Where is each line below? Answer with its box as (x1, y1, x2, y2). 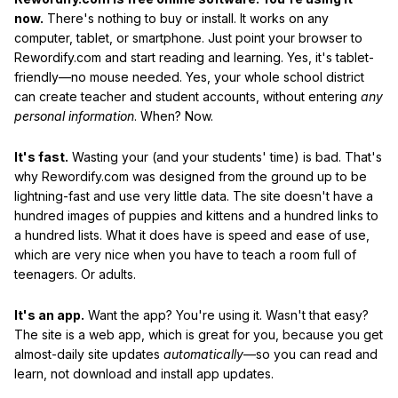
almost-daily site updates (14, 346, 163, 362)
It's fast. (14, 148, 68, 164)
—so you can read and (243, 346, 378, 362)
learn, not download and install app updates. (14, 365, 274, 381)
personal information (14, 108, 134, 124)
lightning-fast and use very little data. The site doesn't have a (14, 187, 373, 203)
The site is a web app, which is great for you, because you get (14, 326, 383, 342)
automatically (163, 346, 243, 362)
